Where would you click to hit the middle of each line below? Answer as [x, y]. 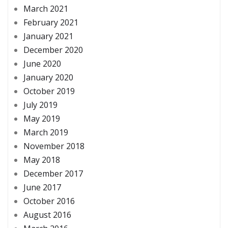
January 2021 [48, 36]
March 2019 [46, 132]
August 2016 [47, 215]
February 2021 [51, 22]
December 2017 [53, 173]
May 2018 [42, 160]
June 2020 [42, 63]
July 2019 [40, 105]
